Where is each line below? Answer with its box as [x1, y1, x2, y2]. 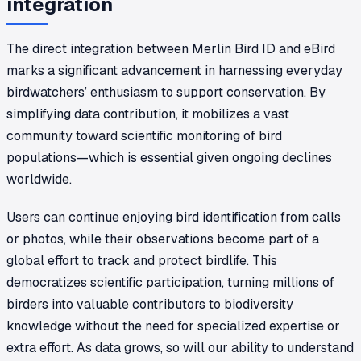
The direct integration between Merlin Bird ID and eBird [6, 39, 335, 57]
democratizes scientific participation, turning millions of [6, 273, 334, 291]
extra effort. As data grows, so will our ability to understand [6, 338, 354, 356]
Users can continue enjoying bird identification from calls [6, 208, 341, 226]
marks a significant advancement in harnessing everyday [6, 61, 342, 79]
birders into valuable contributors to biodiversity [6, 295, 293, 313]
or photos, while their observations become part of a [6, 230, 319, 247]
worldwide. [6, 170, 72, 188]
